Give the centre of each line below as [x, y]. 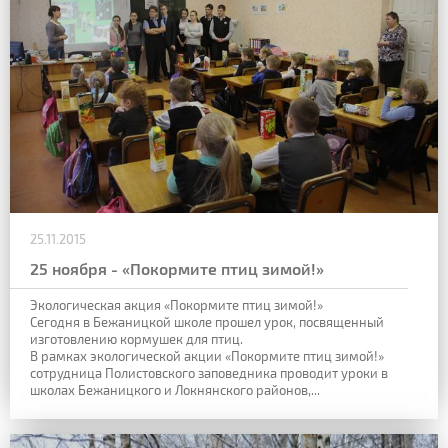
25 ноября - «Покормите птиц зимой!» [177, 269]
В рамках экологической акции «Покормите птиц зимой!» [207, 356]
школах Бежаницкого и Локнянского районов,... [175, 390]
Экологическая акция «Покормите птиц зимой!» [176, 305]
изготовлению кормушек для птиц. [136, 339]
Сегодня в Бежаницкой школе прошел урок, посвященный [207, 322]
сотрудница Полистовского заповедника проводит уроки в [209, 373]
